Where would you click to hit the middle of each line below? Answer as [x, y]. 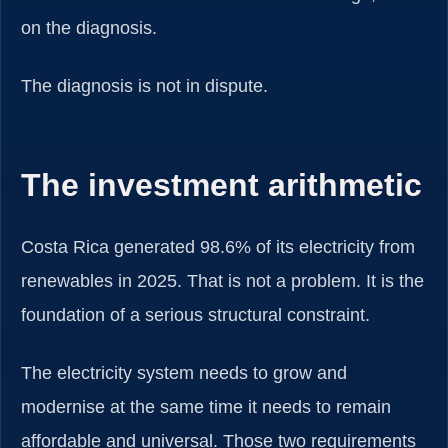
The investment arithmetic [221, 184]
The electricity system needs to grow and [184, 373]
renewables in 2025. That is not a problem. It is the [222, 281]
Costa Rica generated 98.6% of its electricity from [218, 247]
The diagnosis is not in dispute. [144, 85]
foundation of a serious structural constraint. [195, 315]
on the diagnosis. [89, 27]
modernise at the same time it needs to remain [206, 407]
